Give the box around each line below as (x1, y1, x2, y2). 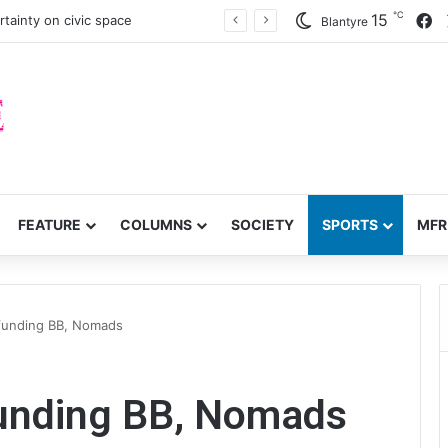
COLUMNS (120, 216, 192, 233)
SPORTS (322, 216, 378, 233)
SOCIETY (231, 216, 294, 233)
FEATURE (18, 216, 81, 233)
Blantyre (321, 14, 368, 29)
